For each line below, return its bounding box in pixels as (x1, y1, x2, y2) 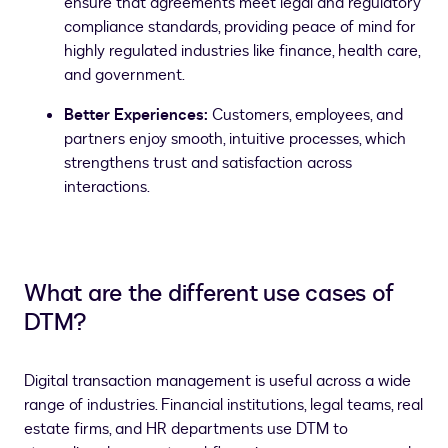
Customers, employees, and (212, 104, 403, 126)
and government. (64, 64, 185, 86)
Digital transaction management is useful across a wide (24, 370, 411, 392)
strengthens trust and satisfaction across (64, 152, 352, 174)
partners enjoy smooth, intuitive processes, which (64, 128, 406, 150)
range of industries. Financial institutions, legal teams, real (24, 394, 423, 416)
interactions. (64, 176, 150, 198)
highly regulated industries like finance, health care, (64, 40, 420, 62)
